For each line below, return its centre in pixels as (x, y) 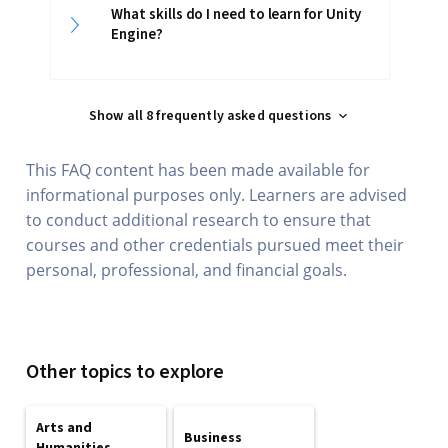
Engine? (137, 34)
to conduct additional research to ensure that (199, 220)
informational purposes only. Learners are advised (217, 195)
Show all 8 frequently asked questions (210, 116)
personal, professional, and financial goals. (187, 270)
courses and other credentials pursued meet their (215, 245)
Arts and (64, 428)
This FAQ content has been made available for (198, 170)
